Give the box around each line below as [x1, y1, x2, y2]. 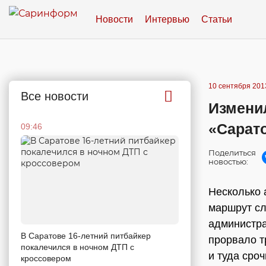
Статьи [201, 14, 232, 24]
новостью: [208, 157, 248, 166]
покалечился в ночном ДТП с [21, 242, 134, 252]
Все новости [21, 90, 88, 103]
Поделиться [208, 148, 256, 157]
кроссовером [21, 253, 71, 263]
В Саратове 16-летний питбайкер [21, 230, 151, 240]
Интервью [145, 14, 189, 24]
